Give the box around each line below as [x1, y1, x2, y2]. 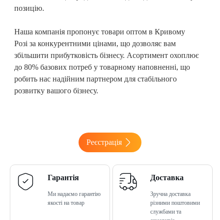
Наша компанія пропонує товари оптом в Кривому [14, 27, 185, 36]
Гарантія [47, 173, 79, 182]
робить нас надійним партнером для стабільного [14, 74, 177, 83]
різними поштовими [150, 199, 200, 206]
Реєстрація [86, 137, 122, 146]
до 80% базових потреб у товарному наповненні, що [14, 62, 190, 71]
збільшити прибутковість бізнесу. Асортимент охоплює [14, 51, 199, 59]
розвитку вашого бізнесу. [14, 86, 98, 95]
